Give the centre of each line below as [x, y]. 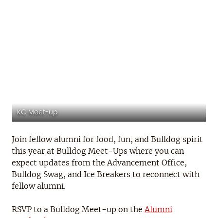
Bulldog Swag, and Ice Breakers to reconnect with [106, 175]
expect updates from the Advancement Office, [99, 163]
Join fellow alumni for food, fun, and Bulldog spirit [107, 140]
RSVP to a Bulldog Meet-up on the [78, 210]
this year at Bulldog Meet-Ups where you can [98, 152]
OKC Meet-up [149, 112]
